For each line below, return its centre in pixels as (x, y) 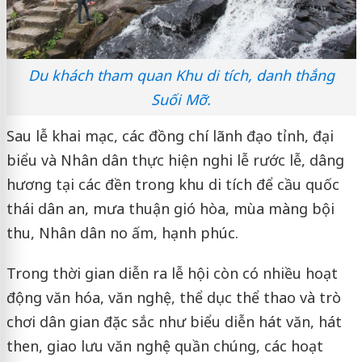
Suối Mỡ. (181, 100)
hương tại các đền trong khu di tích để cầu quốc (173, 185)
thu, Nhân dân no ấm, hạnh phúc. (122, 233)
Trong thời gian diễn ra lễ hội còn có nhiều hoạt (172, 274)
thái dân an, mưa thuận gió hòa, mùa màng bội (170, 209)
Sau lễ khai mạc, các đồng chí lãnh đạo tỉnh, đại (170, 136)
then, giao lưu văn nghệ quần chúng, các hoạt (164, 346)
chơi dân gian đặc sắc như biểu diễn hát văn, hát (174, 322)
